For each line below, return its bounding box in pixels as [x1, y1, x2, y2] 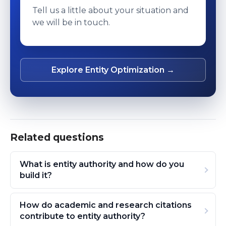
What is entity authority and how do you [19, 159, 184, 169]
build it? [19, 170, 52, 180]
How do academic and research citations [19, 200, 192, 210]
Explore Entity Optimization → [51, 65, 175, 75]
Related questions [10, 131, 104, 144]
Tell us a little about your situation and [32, 6, 189, 16]
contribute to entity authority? [19, 211, 145, 221]
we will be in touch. [32, 18, 110, 28]
